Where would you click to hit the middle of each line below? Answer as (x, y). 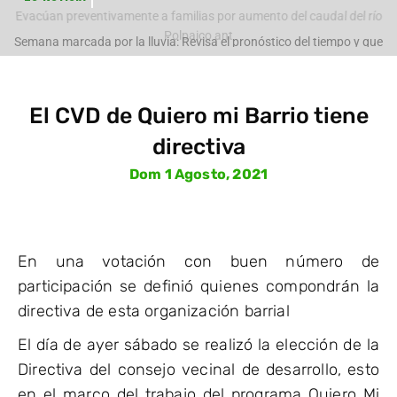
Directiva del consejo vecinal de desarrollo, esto (198, 369)
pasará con (198, 76)
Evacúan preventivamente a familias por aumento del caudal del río (198, 16)
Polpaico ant (198, 35)
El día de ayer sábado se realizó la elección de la (198, 344)
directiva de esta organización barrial (154, 311)
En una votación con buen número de (198, 261)
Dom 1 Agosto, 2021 (198, 174)
